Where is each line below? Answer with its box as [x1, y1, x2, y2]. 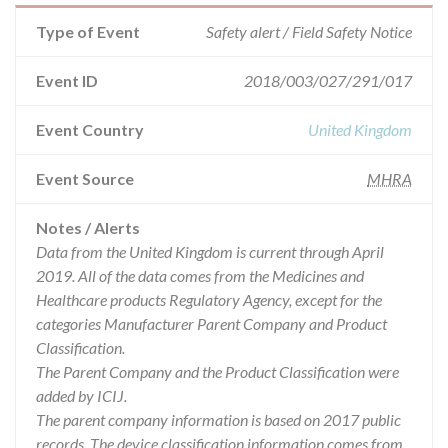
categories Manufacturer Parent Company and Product [36, 314, 387, 333]
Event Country [36, 120, 144, 139]
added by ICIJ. [36, 386, 127, 405]
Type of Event [36, 22, 140, 41]
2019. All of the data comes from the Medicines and [36, 266, 364, 285]
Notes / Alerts [36, 218, 140, 237]
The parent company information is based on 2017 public [36, 410, 401, 429]
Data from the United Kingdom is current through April [36, 242, 384, 261]
